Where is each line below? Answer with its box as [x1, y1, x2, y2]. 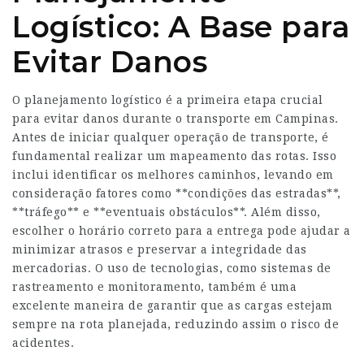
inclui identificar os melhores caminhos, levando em [12, 168, 334, 181]
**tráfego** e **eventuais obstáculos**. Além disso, [12, 206, 321, 219]
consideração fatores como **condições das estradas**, [12, 187, 341, 200]
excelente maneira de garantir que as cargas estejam [12, 299, 333, 312]
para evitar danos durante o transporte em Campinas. [12, 112, 339, 125]
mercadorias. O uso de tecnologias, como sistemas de [12, 262, 331, 275]
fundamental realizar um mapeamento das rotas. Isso [12, 149, 336, 162]
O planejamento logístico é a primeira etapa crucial [12, 93, 323, 106]
